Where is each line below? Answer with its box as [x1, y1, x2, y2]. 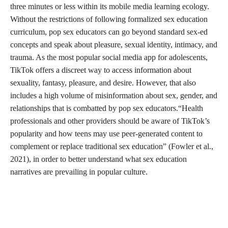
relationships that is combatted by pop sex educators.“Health [10, 104, 203, 112]
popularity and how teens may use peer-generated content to [10, 129, 203, 138]
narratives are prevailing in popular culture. [10, 167, 148, 176]
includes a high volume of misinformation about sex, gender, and [10, 91, 217, 100]
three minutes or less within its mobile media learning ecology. [10, 2, 209, 11]
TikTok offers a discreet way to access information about [10, 66, 191, 74]
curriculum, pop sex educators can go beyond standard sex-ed [10, 27, 208, 36]
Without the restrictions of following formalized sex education [10, 15, 208, 23]
